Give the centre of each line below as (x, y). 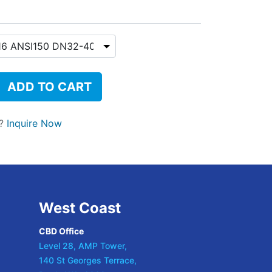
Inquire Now (34, 123)
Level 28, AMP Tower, (83, 246)
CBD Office (61, 231)
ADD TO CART (49, 87)
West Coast (80, 208)
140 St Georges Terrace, (87, 260)
